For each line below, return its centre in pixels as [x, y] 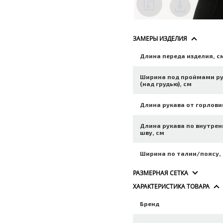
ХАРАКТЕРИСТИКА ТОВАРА [171, 186]
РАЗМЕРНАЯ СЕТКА [161, 173]
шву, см [152, 132]
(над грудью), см [166, 84]
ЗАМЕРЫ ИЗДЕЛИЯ [160, 39]
